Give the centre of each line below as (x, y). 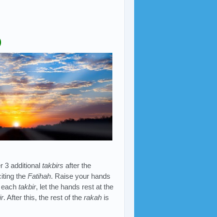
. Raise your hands (81, 176)
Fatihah (39, 176)
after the (77, 166)
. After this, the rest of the (44, 198)
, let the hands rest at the (75, 187)
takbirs (53, 166)
